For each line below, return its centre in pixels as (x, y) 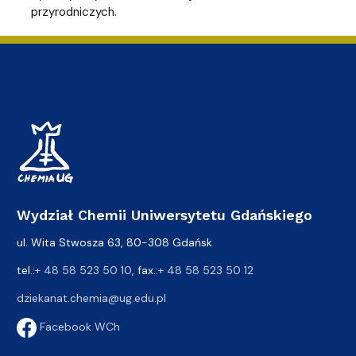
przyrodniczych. (74, 12)
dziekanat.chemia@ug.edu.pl (91, 298)
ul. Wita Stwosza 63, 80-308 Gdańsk (114, 242)
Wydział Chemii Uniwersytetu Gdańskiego (164, 215)
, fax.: (145, 270)
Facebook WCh (78, 326)
